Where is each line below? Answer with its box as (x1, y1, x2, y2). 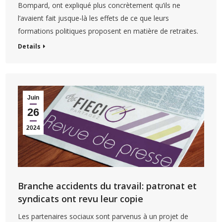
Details (18, 42, 41, 51)
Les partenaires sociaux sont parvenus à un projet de (18, 211, 189, 221)
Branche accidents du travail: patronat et (18, 179, 197, 192)
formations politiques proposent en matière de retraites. (18, 26, 199, 36)
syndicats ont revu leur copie (18, 192, 144, 205)
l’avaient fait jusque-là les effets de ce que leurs (18, 13, 169, 23)
